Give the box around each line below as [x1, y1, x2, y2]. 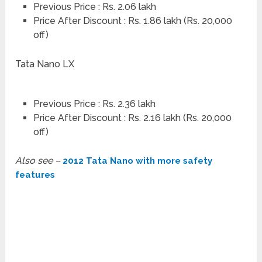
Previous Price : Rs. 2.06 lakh [33, 1, 156, 13]
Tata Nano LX [15, 58, 75, 70]
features [15, 169, 56, 180]
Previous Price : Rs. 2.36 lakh [33, 98, 156, 109]
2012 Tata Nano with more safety [63, 155, 213, 166]
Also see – [15, 154, 63, 166]
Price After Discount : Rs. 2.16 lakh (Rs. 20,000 [33, 112, 232, 123]
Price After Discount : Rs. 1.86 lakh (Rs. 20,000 [33, 15, 232, 27]
